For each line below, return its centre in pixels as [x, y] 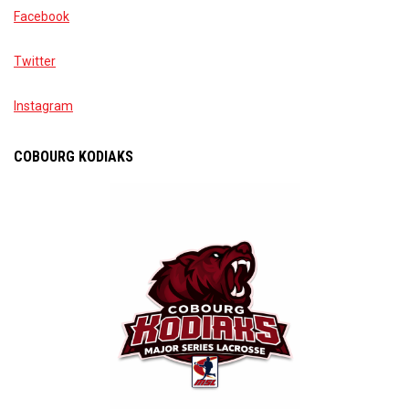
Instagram [43, 106]
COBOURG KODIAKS [73, 157]
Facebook [42, 17]
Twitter [35, 62]
